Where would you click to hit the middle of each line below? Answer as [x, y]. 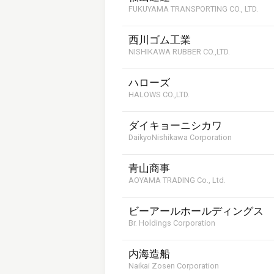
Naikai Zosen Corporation [174, 266]
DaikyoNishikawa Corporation [180, 137]
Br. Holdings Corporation [172, 223]
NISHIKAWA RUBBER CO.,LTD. [179, 52]
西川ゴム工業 [160, 40]
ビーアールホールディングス [196, 211]
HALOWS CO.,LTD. [159, 94]
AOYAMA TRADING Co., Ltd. [177, 180]
